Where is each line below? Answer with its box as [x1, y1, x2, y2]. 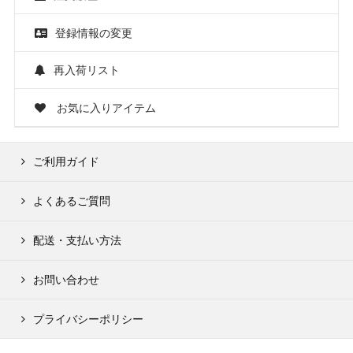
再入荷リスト [53, 63, 120, 77]
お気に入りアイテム [53, 100, 156, 114]
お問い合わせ [32, 273, 99, 287]
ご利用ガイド [32, 154, 99, 169]
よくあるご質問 [32, 194, 110, 208]
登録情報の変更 [54, 25, 132, 39]
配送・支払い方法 [32, 233, 121, 247]
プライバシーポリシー [32, 311, 143, 325]
